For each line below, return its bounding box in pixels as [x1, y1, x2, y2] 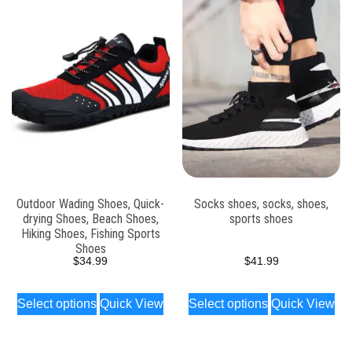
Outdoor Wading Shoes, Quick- [16, 196, 165, 211]
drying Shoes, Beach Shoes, [22, 211, 159, 226]
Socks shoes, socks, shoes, [194, 196, 329, 211]
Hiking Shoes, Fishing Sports [20, 225, 160, 241]
